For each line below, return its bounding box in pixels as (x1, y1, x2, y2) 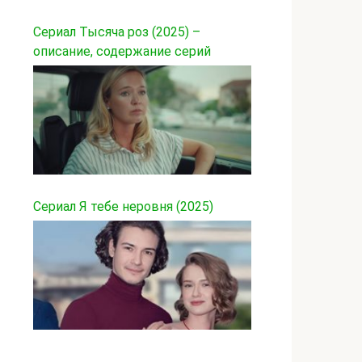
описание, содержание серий (33, 44, 211, 59)
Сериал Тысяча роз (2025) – (33, 24, 200, 40)
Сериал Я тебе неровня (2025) (33, 199, 213, 214)
